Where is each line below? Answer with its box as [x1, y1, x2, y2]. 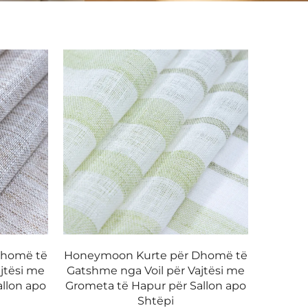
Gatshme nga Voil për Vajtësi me [67, 263, 245, 277]
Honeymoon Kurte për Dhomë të [64, 248, 248, 262]
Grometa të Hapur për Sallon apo [65, 278, 247, 292]
